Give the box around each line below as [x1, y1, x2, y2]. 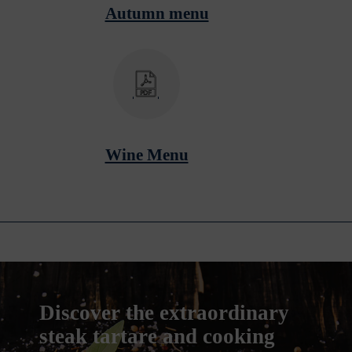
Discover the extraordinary [39, 301, 289, 324]
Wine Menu [104, 146, 189, 163]
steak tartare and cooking [39, 324, 275, 348]
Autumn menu [104, 5, 209, 22]
